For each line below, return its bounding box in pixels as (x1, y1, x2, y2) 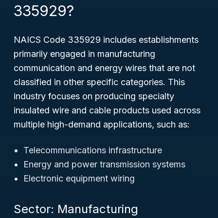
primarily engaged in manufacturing (14, 49, 155, 59)
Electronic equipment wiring (23, 173, 135, 183)
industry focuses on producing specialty (14, 91, 174, 101)
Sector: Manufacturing (14, 202, 138, 216)
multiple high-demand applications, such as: (14, 119, 190, 129)
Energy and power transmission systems (23, 159, 185, 169)
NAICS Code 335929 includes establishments (14, 35, 199, 45)
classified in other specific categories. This (14, 77, 185, 87)
